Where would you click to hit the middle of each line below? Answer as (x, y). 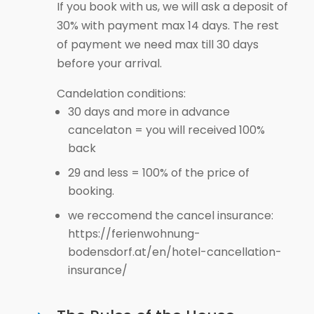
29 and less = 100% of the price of (158, 173)
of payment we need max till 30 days (157, 45)
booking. (91, 191)
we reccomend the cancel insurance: (170, 216)
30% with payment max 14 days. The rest (168, 26)
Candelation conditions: (121, 94)
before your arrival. (109, 63)
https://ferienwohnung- (134, 234)
